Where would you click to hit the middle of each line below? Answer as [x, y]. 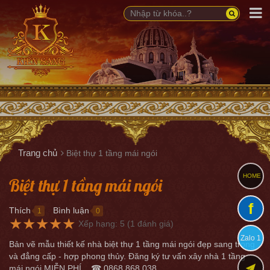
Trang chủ [38, 153]
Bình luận [71, 210]
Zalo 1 [251, 238]
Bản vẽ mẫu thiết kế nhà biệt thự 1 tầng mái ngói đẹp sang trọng [132, 244]
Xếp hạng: [99, 224]
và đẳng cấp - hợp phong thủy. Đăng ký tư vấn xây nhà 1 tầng [127, 256]
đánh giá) [154, 224]
